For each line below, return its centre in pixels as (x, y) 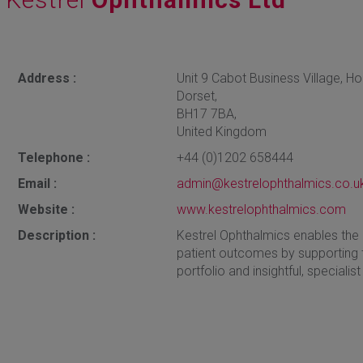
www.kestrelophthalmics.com (262, 210)
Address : (47, 79)
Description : (56, 236)
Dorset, (197, 96)
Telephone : (53, 158)
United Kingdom (222, 132)
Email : (37, 184)
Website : (46, 210)
